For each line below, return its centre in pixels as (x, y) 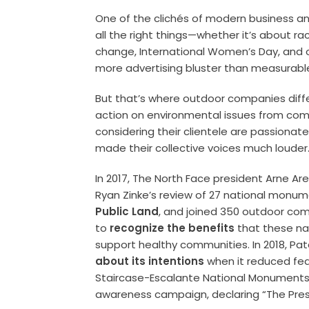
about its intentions (150, 261)
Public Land (127, 212)
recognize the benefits (172, 228)
